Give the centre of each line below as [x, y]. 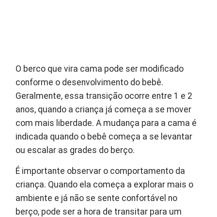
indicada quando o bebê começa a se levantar [104, 136]
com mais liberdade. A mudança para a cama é [106, 123]
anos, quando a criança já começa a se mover [104, 109]
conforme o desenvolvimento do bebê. [90, 82]
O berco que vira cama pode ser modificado [100, 69]
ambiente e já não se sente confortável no [97, 198]
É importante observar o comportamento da [101, 171]
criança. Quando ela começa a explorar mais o [105, 184]
